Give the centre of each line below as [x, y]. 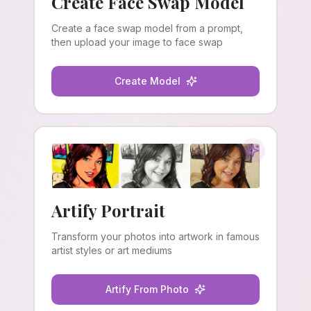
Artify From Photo [147, 289]
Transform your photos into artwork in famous [155, 236]
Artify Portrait [108, 210]
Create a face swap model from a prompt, [147, 28]
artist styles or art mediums [112, 250]
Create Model [147, 81]
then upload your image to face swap [137, 42]
